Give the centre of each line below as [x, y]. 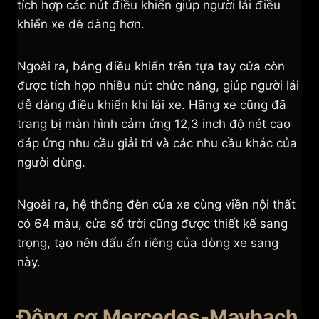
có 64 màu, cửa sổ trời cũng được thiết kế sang [152, 224]
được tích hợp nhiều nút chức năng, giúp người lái [158, 86]
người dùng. [51, 163]
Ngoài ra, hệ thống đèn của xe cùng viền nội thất [156, 205]
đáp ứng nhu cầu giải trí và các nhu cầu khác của [157, 143]
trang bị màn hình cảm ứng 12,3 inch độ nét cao [154, 124]
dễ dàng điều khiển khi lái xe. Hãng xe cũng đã [152, 105]
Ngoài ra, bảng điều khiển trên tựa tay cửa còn [151, 67]
